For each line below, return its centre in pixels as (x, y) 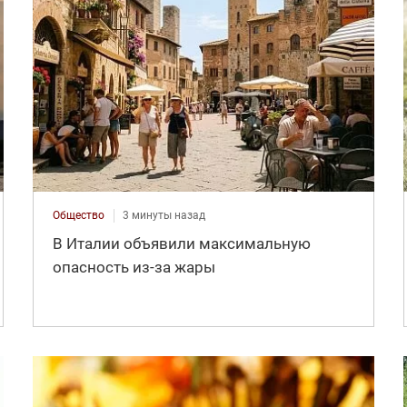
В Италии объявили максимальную (181, 243)
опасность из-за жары (134, 267)
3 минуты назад (164, 215)
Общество (78, 215)
